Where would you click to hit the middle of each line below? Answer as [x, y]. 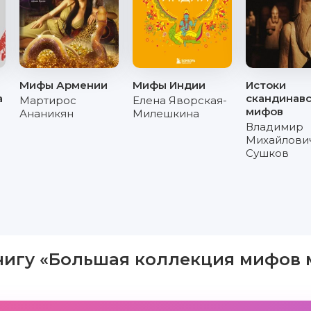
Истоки [266, 85]
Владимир [275, 127]
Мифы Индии [169, 85]
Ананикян [46, 114]
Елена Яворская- [179, 100]
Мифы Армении [63, 85]
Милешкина [166, 114]
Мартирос [48, 100]
